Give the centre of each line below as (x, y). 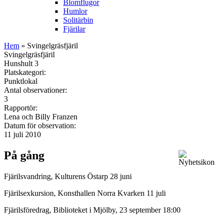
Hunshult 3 (21, 63)
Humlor (75, 11)
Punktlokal (21, 81)
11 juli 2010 (22, 134)
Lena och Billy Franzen (41, 116)
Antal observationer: (37, 90)
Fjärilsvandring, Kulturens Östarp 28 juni (68, 176)
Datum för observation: (41, 125)
